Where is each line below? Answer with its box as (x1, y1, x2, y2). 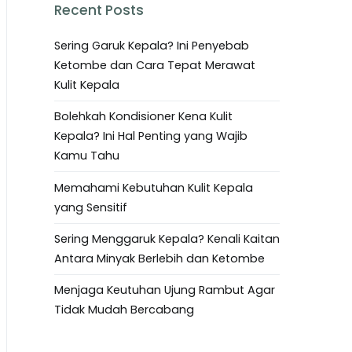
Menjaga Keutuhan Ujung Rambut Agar (54, 282, 275, 299)
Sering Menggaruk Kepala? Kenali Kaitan (54, 231, 280, 247)
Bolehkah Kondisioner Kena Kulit (54, 108, 233, 125)
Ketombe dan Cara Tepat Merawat (54, 57, 255, 73)
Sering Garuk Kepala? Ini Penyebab (54, 37, 249, 53)
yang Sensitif (54, 199, 127, 215)
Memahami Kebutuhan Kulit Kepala (54, 179, 253, 196)
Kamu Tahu (54, 148, 119, 164)
